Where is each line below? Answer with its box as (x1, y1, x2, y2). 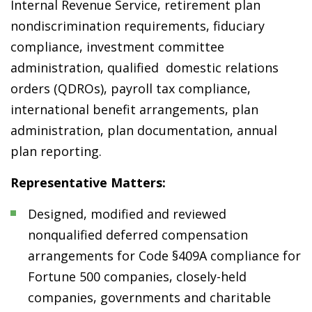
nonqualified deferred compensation (28, 226, 248, 244)
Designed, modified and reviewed (28, 205, 226, 223)
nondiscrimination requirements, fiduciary (10, 17, 265, 35)
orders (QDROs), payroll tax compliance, (10, 80, 251, 97)
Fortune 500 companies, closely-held (28, 268, 247, 286)
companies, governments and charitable (28, 289, 271, 306)
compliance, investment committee (10, 38, 224, 56)
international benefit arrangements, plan (10, 101, 258, 118)
